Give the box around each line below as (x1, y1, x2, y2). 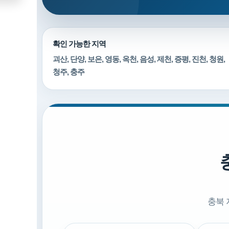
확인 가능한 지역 (53, 39, 106, 48)
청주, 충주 (53, 67, 84, 76)
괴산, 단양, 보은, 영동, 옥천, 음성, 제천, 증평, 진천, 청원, (53, 55, 225, 63)
